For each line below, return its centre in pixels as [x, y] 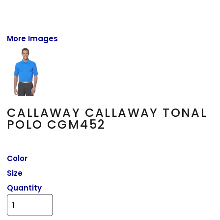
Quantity [25, 188]
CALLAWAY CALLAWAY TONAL [107, 112]
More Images [33, 38]
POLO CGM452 [56, 124]
